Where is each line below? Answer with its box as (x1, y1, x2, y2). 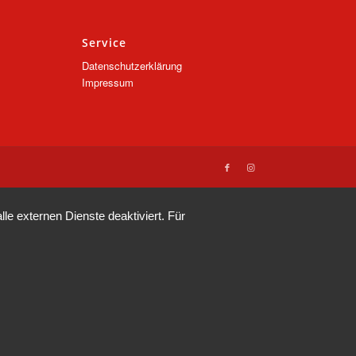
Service (82, 34, 127, 50)
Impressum (82, 74, 134, 90)
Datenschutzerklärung (82, 57, 183, 73)
